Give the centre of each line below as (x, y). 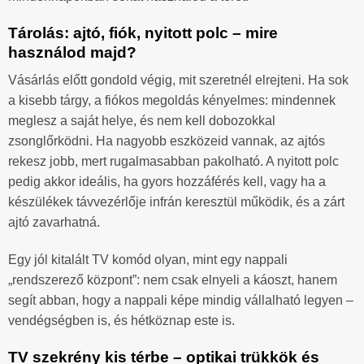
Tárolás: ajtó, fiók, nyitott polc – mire (143, 32)
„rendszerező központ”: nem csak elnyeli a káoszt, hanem (173, 280)
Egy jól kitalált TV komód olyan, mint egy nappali (148, 260)
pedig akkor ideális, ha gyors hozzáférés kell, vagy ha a (167, 182)
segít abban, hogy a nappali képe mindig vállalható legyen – (181, 301)
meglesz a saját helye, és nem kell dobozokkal (142, 121)
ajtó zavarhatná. (54, 223)
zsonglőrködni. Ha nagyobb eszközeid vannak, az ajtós (167, 141)
